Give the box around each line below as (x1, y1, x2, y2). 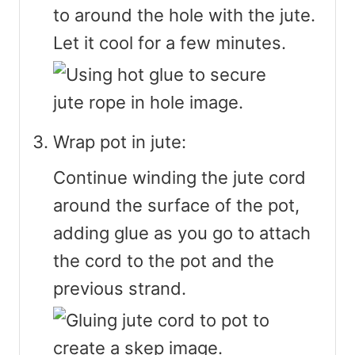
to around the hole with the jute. (53, 4, 315, 25)
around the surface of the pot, (53, 194, 300, 216)
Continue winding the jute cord (53, 166, 306, 188)
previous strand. (53, 277, 186, 299)
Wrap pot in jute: (53, 131, 186, 152)
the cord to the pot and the (53, 250, 274, 271)
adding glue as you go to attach (53, 222, 311, 243)
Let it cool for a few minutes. (53, 32, 286, 53)
